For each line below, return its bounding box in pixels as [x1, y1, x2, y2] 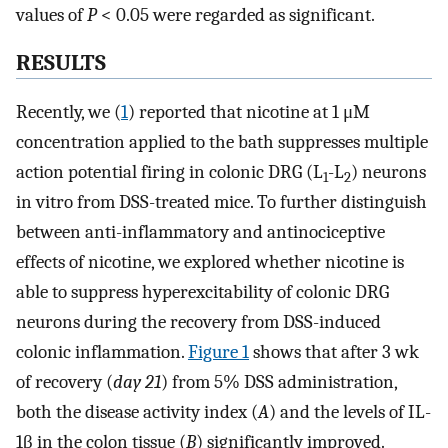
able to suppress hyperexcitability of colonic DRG [16, 280, 389, 303]
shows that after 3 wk [249, 340, 419, 363]
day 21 [113, 370, 161, 393]
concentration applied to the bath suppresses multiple [16, 130, 428, 153]
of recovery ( [16, 370, 113, 393]
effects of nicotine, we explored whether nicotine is [16, 250, 404, 273]
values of [16, 3, 87, 26]
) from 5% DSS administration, [161, 370, 397, 393]
